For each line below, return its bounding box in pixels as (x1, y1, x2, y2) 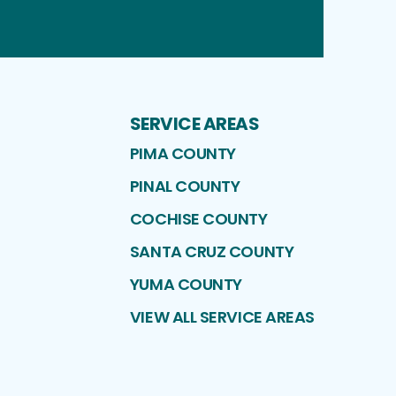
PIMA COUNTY (129, 141, 236, 164)
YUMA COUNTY (129, 272, 242, 295)
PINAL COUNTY (129, 174, 240, 197)
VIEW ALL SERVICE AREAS (129, 305, 315, 328)
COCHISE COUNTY (129, 207, 268, 230)
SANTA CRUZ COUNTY (129, 240, 294, 263)
